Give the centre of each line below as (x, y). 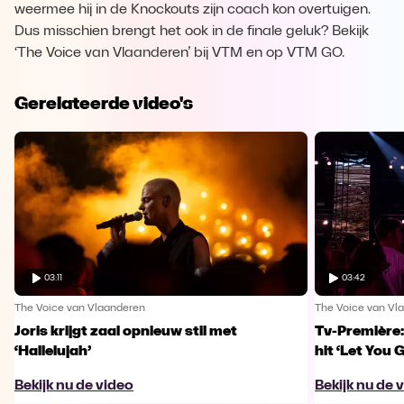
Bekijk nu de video (74, 386)
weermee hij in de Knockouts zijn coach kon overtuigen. (193, 10)
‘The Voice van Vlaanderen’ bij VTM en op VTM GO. (179, 53)
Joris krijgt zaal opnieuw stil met (126, 331)
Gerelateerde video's (104, 103)
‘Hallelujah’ (53, 351)
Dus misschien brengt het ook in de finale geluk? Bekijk (192, 32)
